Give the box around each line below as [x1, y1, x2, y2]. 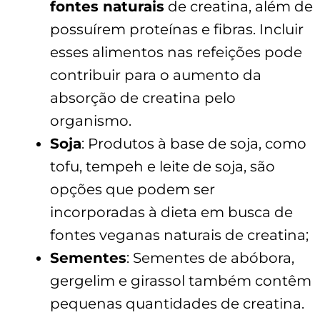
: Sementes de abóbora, [126, 249, 294, 266]
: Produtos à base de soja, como [81, 134, 306, 152]
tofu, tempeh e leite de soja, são [50, 157, 275, 175]
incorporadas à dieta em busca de [50, 203, 293, 221]
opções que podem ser [50, 180, 215, 198]
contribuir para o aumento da [50, 66, 261, 84]
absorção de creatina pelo [50, 89, 236, 106]
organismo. [50, 111, 131, 129]
